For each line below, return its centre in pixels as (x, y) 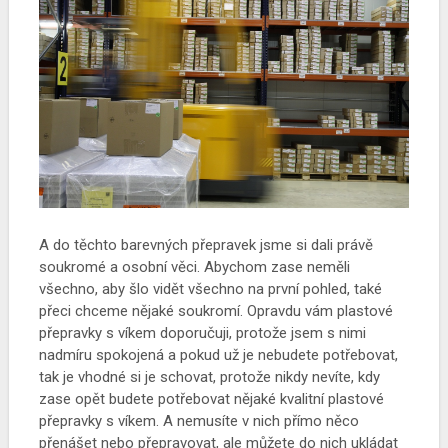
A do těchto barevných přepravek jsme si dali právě (205, 245)
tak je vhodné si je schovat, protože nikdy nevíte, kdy (209, 377)
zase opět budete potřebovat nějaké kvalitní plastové (211, 399)
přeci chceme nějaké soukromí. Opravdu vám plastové (215, 311)
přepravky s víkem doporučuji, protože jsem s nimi (202, 333)
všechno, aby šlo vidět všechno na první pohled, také (210, 289)
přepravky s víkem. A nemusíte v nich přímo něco (198, 421)
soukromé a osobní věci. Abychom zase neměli (194, 267)
